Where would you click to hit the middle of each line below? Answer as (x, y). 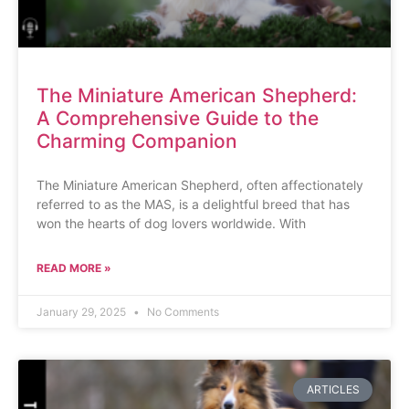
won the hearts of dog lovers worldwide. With (171, 223)
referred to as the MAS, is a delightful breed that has (193, 204)
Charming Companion (137, 141)
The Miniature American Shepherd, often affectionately (200, 184)
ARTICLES (333, 389)
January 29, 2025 (83, 311)
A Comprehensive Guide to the (178, 118)
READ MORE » (74, 267)
